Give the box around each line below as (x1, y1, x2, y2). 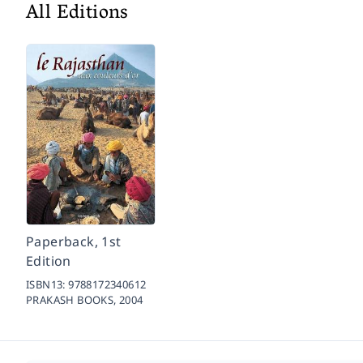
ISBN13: (26, 276, 69, 292)
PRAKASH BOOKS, (26, 292, 120, 307)
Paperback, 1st (26, 232, 122, 250)
